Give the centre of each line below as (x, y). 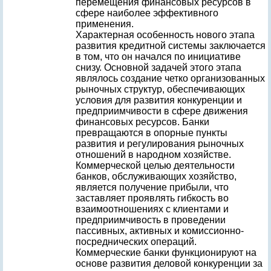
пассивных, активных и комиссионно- (160, 231)
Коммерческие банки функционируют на (166, 253)
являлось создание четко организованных (170, 78)
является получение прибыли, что (152, 187)
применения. (105, 24)
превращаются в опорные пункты (152, 133)
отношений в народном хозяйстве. (153, 155)
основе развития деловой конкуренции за (169, 263)
